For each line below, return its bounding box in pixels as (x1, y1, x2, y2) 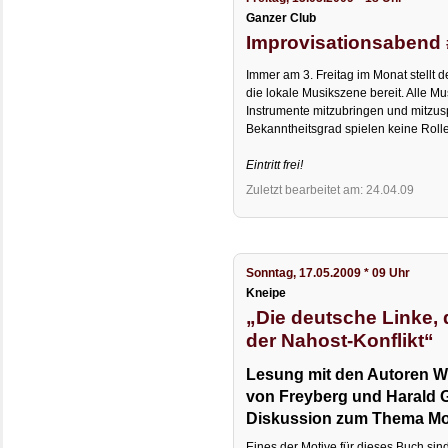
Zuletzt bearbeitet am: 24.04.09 (246, 182, 415, 197)
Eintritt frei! (246, 158, 304, 173)
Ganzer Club (246, 11, 317, 26)
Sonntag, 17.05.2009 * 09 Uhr (246, 265, 411, 280)
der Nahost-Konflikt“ (246, 329, 435, 352)
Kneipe (246, 286, 287, 301)
